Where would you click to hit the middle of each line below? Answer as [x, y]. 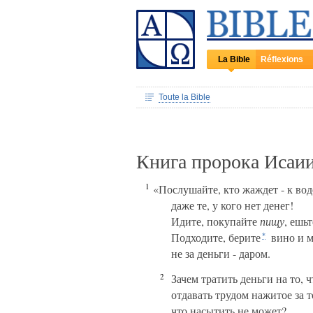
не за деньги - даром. [221, 253]
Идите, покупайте [216, 221]
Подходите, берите [216, 237]
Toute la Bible [184, 97]
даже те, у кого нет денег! [232, 205]
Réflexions [282, 59]
